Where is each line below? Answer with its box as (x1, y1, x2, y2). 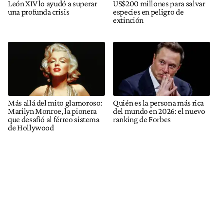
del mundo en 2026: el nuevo (113, 106, 205, 116)
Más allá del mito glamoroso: (8, 98, 103, 108)
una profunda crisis (8, 6, 70, 17)
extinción (113, 15, 144, 25)
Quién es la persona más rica (113, 98, 204, 108)
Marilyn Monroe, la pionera (8, 106, 97, 116)
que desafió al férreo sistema (8, 114, 100, 125)
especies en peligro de (113, 6, 184, 17)
